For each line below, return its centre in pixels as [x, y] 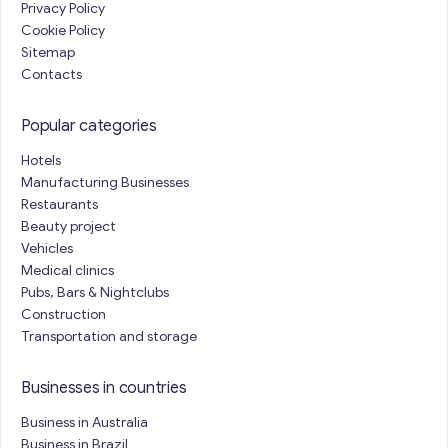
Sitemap [48, 52]
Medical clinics [67, 270]
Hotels [41, 160]
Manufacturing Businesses [105, 182]
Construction [63, 314]
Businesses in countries [104, 388]
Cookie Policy [63, 30]
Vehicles [47, 248]
